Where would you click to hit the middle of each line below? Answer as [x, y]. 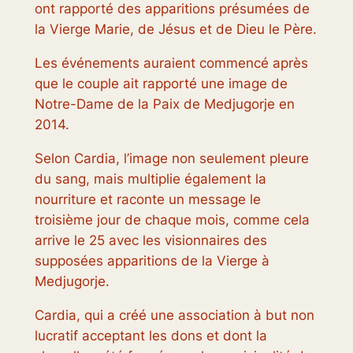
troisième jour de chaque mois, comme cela [172, 220]
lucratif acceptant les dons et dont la [150, 335]
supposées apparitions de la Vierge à [152, 261]
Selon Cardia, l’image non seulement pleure [171, 159]
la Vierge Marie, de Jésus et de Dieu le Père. [175, 30]
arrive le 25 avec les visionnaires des [150, 241]
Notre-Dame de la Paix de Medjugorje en [164, 104]
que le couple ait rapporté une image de [161, 84]
